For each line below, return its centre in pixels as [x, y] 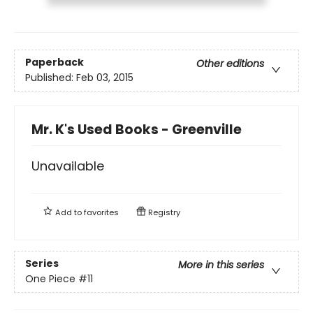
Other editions [230, 63]
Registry [163, 212]
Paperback [54, 62]
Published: [51, 77]
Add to [68, 212]
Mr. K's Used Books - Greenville [137, 129]
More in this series [221, 264]
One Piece [50, 278]
